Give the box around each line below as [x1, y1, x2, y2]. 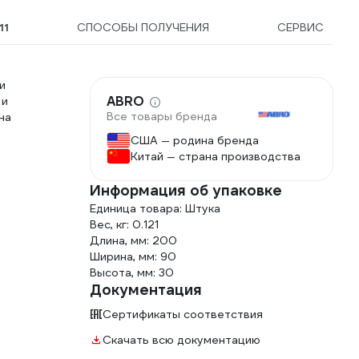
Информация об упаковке [90, 181, 282, 200]
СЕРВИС [276, 20, 324, 34]
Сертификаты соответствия [103, 307, 263, 321]
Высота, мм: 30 [90, 265, 174, 280]
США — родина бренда [131, 133, 259, 147]
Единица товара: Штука [90, 201, 220, 216]
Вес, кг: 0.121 [90, 217, 159, 232]
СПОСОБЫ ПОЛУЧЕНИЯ [77, 20, 210, 34]
